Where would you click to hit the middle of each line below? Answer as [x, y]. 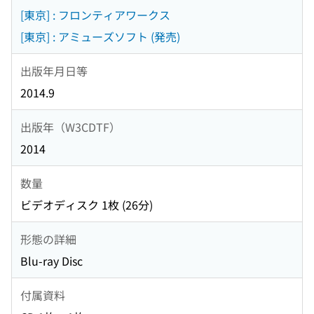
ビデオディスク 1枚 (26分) [87, 205]
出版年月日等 [54, 70]
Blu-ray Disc [52, 261]
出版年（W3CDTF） [70, 127]
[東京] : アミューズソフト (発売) [100, 37]
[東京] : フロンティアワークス [95, 15]
